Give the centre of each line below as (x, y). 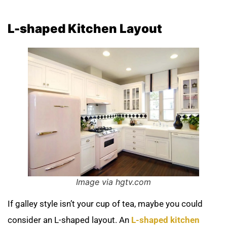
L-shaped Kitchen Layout (85, 29)
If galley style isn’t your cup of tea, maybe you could (105, 204)
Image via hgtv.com (113, 182)
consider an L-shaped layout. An (69, 220)
